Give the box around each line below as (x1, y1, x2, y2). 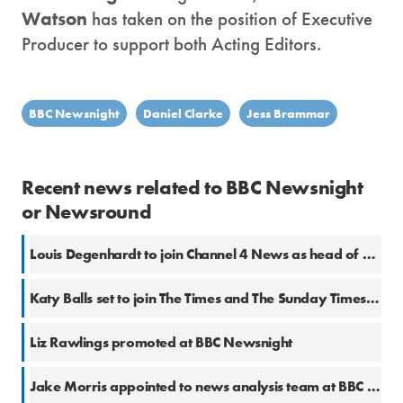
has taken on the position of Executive (87, 6, 372, 31)
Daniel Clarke (143, 105, 223, 122)
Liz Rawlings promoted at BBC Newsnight (30, 333, 292, 353)
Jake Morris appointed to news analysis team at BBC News (366, 377, 381, 397)
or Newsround (22, 199, 152, 226)
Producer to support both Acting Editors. (22, 31, 321, 57)
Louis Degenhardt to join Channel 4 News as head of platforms (362, 245, 376, 264)
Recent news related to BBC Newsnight (22, 175, 363, 201)
